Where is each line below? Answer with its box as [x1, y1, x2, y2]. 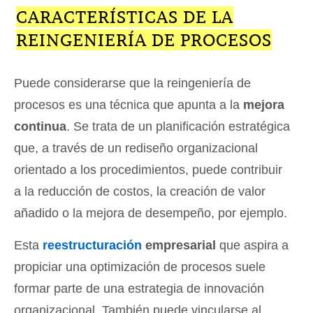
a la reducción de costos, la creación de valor [14, 184, 265, 199]
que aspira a [216, 238, 289, 253]
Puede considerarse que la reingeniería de [14, 76, 251, 91]
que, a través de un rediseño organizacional [14, 141, 258, 156]
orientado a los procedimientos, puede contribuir [14, 163, 282, 177]
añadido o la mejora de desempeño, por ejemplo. [14, 206, 287, 221]
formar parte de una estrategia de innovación [14, 282, 264, 296]
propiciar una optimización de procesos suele [14, 260, 265, 275]
